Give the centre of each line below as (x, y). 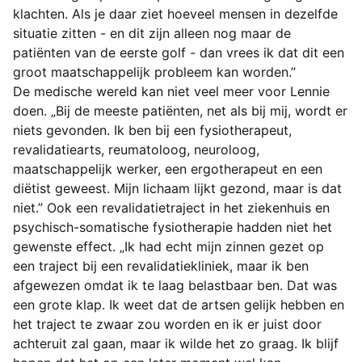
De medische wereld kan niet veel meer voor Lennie (171, 92)
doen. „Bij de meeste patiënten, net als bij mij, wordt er (180, 111)
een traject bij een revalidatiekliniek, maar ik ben (161, 266)
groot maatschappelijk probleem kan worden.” (154, 72)
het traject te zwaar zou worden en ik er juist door (167, 324)
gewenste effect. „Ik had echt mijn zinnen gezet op (168, 247)
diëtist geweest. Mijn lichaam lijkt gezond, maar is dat (177, 189)
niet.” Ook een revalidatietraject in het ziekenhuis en (171, 208)
